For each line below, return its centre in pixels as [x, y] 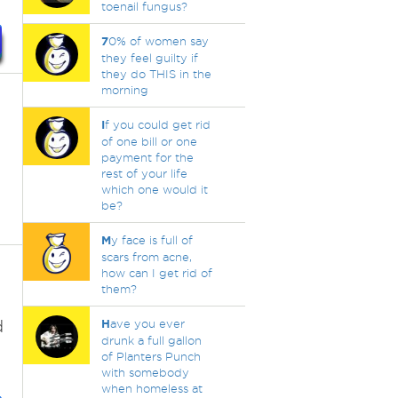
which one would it [154, 189]
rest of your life [144, 173]
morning [124, 90]
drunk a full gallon [151, 340]
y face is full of [151, 240]
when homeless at [151, 388]
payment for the [147, 157]
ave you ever [147, 323]
